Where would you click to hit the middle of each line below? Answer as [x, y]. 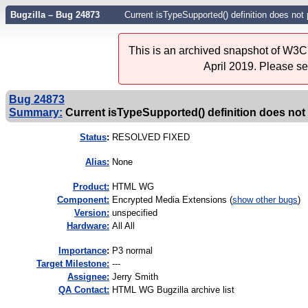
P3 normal [132, 251]
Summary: [35, 112]
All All [123, 226]
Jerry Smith [135, 277]
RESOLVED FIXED [151, 137]
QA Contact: [84, 290]
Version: [92, 213]
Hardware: [88, 226]
